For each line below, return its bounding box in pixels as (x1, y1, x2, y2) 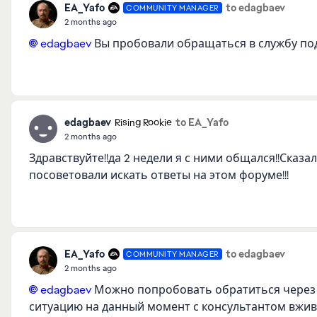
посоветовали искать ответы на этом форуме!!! (29, 168, 289, 183)
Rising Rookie (115, 116, 172, 129)
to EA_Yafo (175, 115, 229, 129)
